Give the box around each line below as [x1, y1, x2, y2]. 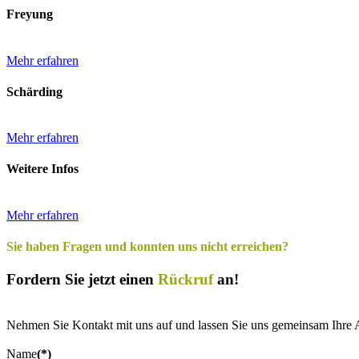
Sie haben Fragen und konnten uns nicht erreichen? [6, 239, 288, 253]
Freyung [6, 7, 53, 22]
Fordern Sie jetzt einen [6, 271, 158, 288]
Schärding [6, 84, 63, 99]
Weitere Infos [6, 162, 79, 176]
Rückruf [158, 271, 213, 288]
